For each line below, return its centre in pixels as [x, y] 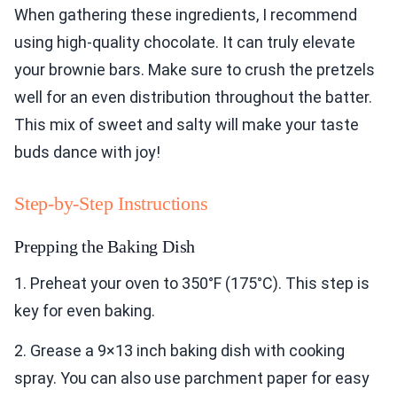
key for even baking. [85, 311]
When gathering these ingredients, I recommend [186, 15]
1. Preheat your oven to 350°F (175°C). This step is [192, 284]
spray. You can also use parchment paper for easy [192, 378]
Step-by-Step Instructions [111, 204]
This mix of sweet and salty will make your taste [187, 125]
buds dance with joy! [87, 152]
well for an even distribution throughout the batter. [193, 97]
